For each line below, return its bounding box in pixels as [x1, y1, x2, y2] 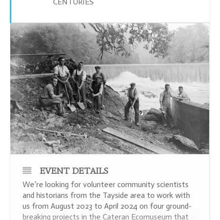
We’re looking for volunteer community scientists [23, 179, 189, 189]
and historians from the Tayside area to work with [23, 190, 190, 200]
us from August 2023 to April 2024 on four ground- [23, 201, 192, 211]
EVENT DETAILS [40, 165, 108, 176]
